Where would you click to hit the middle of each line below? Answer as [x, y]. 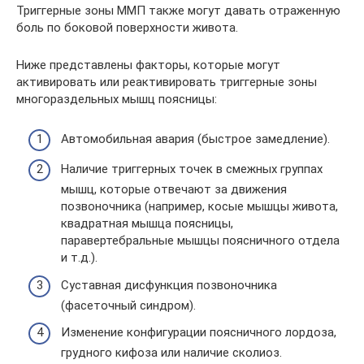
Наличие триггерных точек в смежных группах [192, 169]
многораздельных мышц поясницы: [117, 100]
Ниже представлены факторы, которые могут [148, 65]
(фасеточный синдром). [128, 305]
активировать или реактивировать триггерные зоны [167, 82]
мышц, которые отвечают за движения [174, 190]
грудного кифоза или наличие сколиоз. [171, 353]
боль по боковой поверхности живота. [127, 28]
